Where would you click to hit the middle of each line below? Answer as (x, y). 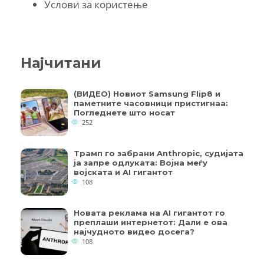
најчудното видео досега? (134, 231)
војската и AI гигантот (123, 172)
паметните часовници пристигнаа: (151, 103)
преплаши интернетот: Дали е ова (151, 222)
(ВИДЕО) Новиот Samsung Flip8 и (147, 93)
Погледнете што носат (124, 112)
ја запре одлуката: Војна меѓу (141, 162)
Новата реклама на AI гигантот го (149, 212)
